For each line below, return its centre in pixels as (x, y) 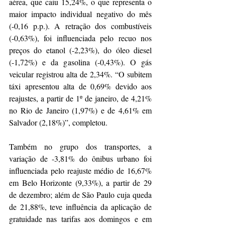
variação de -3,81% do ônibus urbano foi (80, 159)
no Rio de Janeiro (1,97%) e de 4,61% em (80, 110)
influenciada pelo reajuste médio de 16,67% (80, 171)
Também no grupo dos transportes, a (80, 147)
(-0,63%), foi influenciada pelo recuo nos (80, 38)
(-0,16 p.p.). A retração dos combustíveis (80, 26)
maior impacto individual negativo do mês (80, 14)
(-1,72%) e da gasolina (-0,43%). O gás (80, 62)
